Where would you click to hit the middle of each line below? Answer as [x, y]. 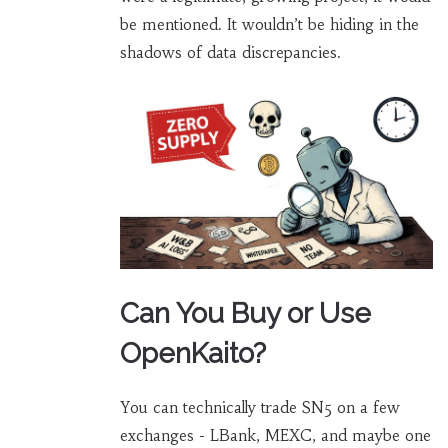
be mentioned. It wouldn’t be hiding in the [269, 25]
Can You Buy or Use [245, 313]
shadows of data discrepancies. [230, 53]
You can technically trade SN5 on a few [259, 407]
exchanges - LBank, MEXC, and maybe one [275, 435]
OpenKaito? [192, 353]
